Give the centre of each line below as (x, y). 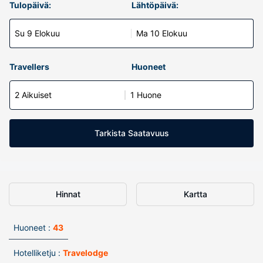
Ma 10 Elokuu (162, 33)
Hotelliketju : (37, 253)
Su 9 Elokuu (37, 33)
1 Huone (146, 95)
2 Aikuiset (33, 95)
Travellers (29, 67)
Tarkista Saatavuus (131, 133)
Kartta (195, 194)
